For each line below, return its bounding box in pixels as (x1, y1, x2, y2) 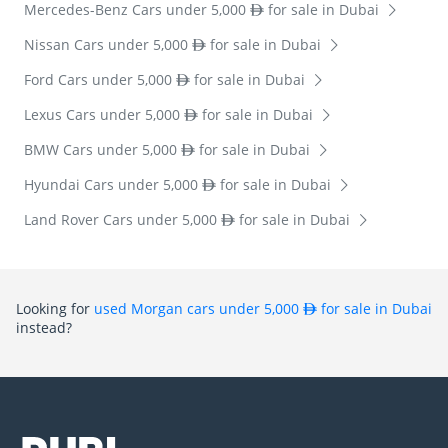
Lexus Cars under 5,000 (24, 104, 184, 124)
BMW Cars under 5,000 (24, 139, 181, 159)
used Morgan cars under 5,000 (94, 298, 303, 318)
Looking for (16, 298, 94, 318)
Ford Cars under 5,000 (24, 69, 176, 89)
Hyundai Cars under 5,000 (24, 174, 202, 194)
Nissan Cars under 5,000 (24, 34, 192, 54)
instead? (16, 317, 72, 337)
